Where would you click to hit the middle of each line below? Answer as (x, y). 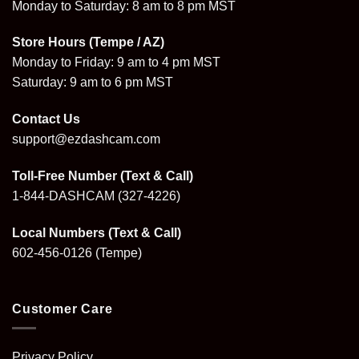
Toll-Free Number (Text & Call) (103, 176)
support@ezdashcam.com (86, 139)
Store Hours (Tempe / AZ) (88, 42)
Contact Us (46, 119)
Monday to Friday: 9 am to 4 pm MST (116, 63)
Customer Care (63, 309)
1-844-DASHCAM (63, 196)
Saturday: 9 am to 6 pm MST (93, 83)
